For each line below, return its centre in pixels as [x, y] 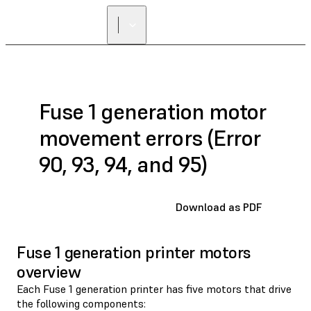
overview [49, 271]
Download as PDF [219, 207]
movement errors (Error [150, 138]
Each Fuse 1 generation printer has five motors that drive [154, 288]
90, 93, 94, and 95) [123, 165]
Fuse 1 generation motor [152, 112]
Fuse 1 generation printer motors [134, 252]
